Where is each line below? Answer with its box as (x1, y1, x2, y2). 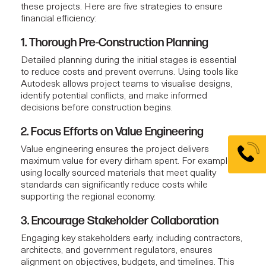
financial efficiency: (21, 14, 96, 24)
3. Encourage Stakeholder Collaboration (21, 214, 218, 229)
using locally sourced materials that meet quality (21, 169, 216, 179)
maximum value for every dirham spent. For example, (21, 157, 235, 167)
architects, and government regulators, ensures (21, 246, 213, 256)
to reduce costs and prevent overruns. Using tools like (21, 68, 239, 78)
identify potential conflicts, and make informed (21, 91, 207, 102)
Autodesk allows (21, 80, 91, 90)
